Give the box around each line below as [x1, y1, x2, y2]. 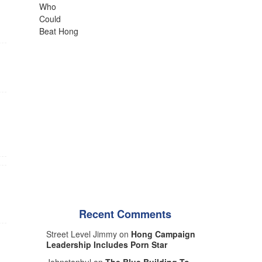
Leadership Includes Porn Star [46, 239, 167, 250]
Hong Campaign [130, 228, 195, 240]
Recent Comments [78, 206, 171, 222]
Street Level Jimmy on [46, 228, 131, 240]
